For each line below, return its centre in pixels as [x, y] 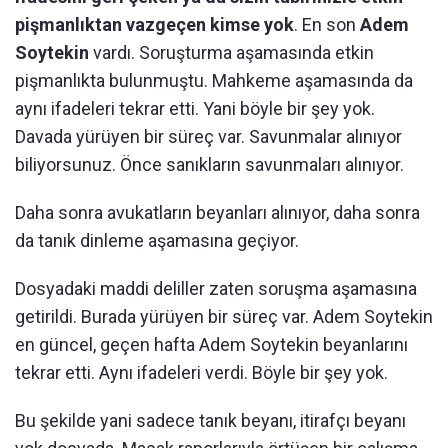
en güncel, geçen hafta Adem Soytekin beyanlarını [211, 344]
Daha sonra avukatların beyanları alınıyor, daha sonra [217, 212]
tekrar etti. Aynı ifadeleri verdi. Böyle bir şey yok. [201, 372]
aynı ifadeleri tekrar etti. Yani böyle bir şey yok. [195, 108]
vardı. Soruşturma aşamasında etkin [233, 52]
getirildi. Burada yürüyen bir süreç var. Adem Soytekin [224, 316]
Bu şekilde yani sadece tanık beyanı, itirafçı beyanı [210, 420]
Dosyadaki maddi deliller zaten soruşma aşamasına [216, 288]
